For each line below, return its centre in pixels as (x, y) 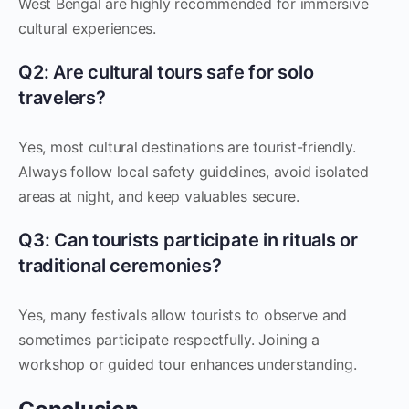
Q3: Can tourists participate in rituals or (188, 240)
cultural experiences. (87, 28)
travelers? (62, 98)
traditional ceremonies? (120, 266)
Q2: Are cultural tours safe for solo (166, 72)
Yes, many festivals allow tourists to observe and (183, 315)
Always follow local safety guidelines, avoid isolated (194, 172)
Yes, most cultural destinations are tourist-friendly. (187, 147)
